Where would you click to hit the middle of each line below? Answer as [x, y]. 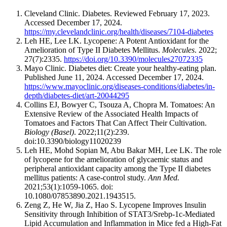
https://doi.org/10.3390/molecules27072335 [133, 59]
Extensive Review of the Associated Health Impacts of [111, 113]
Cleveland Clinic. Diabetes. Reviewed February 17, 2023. [117, 13]
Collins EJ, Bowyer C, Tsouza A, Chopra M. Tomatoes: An [120, 104]
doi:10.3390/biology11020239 [73, 141]
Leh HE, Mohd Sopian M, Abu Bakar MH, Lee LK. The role [123, 150]
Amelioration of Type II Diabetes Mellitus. [93, 50]
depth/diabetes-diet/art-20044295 [77, 95]
